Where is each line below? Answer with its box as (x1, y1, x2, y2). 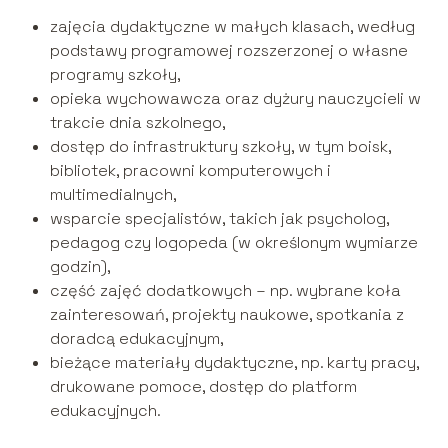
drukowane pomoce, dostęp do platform (49, 376, 357, 398)
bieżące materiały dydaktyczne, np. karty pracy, (49, 352, 419, 374)
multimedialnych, (49, 184, 177, 206)
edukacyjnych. (49, 400, 161, 422)
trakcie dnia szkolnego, (49, 112, 226, 134)
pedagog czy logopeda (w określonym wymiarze (49, 232, 418, 254)
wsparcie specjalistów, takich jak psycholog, (49, 208, 389, 230)
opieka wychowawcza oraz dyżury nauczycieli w (49, 88, 421, 110)
